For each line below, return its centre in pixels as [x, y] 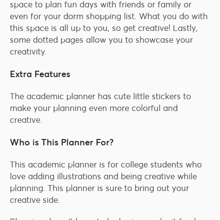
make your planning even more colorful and [94, 108]
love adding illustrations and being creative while [103, 177]
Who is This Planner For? [62, 142]
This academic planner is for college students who [106, 165]
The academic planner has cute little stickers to [100, 96]
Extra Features [40, 74]
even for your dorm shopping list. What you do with [109, 16]
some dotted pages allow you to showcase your [101, 40]
